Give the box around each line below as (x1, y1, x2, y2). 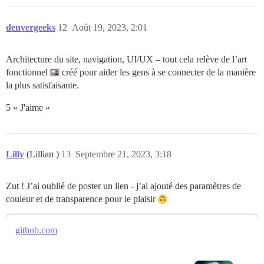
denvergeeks (6, 22, 55, 32)
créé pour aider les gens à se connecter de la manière (60, 67, 256, 77)
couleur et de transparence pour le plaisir (6, 193, 158, 204)
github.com (15, 225, 57, 235)
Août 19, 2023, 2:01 (72, 22, 147, 32)
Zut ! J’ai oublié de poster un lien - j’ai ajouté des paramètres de (6, 180, 241, 191)
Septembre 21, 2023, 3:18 (75, 148, 171, 159)
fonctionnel (6, 67, 50, 77)
